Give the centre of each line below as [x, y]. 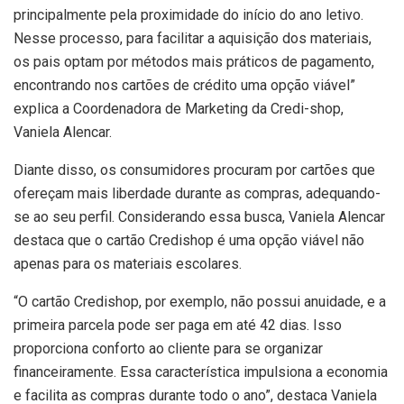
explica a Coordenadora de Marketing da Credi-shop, [179, 109]
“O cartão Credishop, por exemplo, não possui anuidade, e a [200, 302]
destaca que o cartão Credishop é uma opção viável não [189, 241]
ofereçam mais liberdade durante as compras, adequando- [197, 194]
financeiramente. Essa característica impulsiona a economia [201, 372]
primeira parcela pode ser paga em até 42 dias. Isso [178, 326]
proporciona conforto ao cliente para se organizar [168, 349]
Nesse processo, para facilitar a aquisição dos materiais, [193, 39]
